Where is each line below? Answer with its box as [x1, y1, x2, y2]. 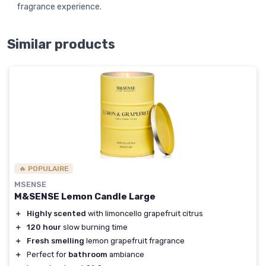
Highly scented [27, 208, 86, 218]
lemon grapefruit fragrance [84, 236, 185, 245]
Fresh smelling [27, 236, 84, 245]
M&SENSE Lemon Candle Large [14, 191, 156, 202]
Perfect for [27, 249, 68, 259]
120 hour [27, 222, 61, 232]
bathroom [68, 249, 107, 259]
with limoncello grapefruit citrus [86, 208, 203, 218]
